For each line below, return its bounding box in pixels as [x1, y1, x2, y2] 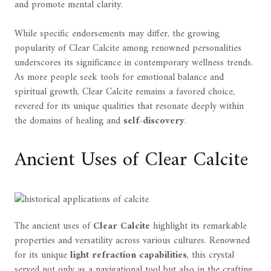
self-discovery [123, 113, 184, 130]
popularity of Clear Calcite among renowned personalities [15, 40, 241, 57]
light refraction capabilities [70, 247, 187, 264]
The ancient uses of [15, 218, 93, 235]
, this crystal [187, 247, 234, 264]
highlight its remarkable [150, 218, 247, 235]
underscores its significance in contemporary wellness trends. [15, 54, 253, 72]
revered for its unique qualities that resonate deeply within [15, 98, 244, 116]
